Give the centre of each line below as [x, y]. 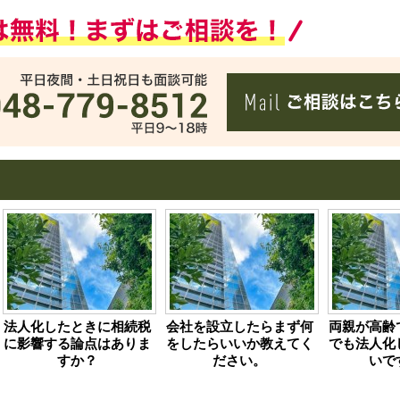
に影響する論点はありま [77, 344]
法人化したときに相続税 [77, 327]
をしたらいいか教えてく [239, 344]
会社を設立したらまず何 [239, 327]
